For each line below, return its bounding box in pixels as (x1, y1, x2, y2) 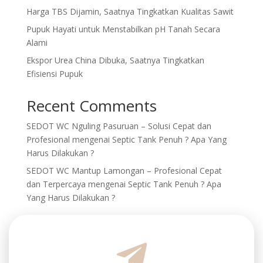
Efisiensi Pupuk (26, 68, 83, 79)
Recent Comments (26, 95, 157, 116)
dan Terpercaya (26, 178, 86, 190)
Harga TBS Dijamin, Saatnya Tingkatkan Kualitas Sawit (26, 5, 234, 17)
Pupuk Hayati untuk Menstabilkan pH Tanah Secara (26, 23, 220, 35)
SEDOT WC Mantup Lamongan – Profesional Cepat (26, 164, 222, 176)
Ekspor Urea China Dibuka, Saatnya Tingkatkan (26, 54, 204, 66)
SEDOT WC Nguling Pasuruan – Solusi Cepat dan (26, 120, 211, 131)
